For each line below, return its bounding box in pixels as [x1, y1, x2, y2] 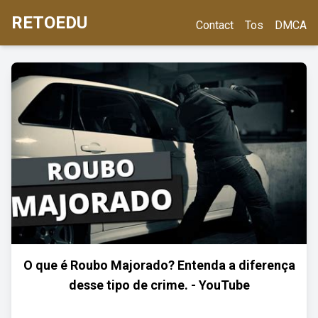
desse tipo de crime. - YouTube [68, 278, 250, 292]
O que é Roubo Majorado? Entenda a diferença [23, 258, 295, 273]
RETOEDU [11, 13, 87, 33]
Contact [196, 18, 234, 32]
